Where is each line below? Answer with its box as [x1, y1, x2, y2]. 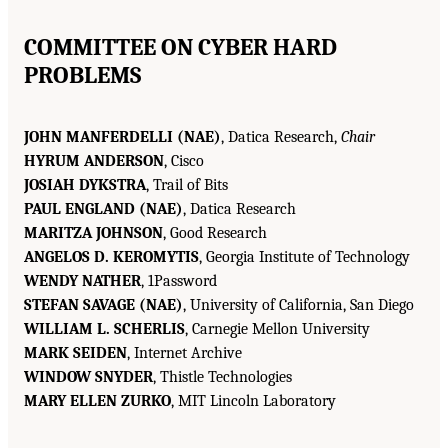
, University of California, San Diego [183, 295, 414, 314]
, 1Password [141, 271, 217, 290]
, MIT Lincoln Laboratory [171, 391, 336, 410]
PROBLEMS [24, 60, 141, 89]
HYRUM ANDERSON [24, 151, 164, 170]
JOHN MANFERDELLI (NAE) [24, 127, 221, 146]
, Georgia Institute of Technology [199, 247, 410, 266]
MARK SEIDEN [24, 343, 127, 362]
